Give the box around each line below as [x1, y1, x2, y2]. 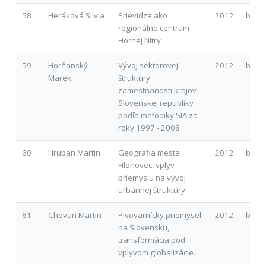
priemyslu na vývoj [118, 172, 186, 183]
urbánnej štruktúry [118, 184, 185, 195]
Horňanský [47, 59, 88, 71]
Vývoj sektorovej [118, 59, 178, 71]
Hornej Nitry [118, 34, 161, 46]
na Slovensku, [118, 221, 169, 233]
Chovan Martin [47, 209, 102, 220]
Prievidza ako [118, 9, 167, 21]
